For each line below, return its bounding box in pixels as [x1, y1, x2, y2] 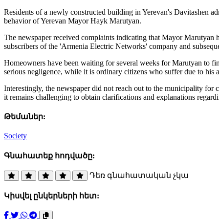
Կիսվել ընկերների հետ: [4, 192, 99, 200]
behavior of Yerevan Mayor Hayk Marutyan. [4, 16, 141, 25]
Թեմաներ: [4, 112, 45, 121]
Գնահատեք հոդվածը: [4, 151, 95, 160]
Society [4, 131, 27, 140]
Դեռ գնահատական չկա [89, 171, 189, 179]
